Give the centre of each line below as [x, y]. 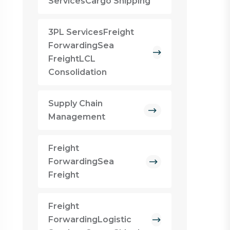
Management [76, 117]
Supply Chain [75, 103]
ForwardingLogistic [90, 219]
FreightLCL [72, 59]
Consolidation [77, 72]
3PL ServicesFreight [91, 32]
